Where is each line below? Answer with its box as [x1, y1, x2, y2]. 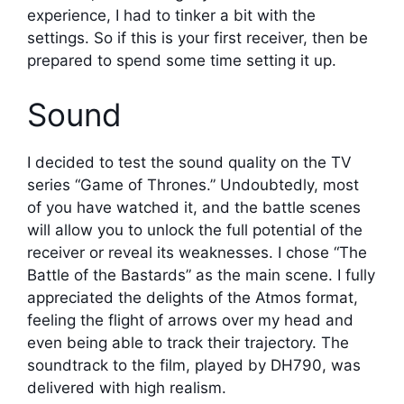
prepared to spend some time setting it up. [27, 51, 336, 70]
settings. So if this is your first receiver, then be [27, 29, 368, 48]
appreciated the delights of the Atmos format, [27, 288, 358, 307]
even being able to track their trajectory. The [27, 333, 349, 352]
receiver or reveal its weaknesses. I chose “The [27, 243, 367, 262]
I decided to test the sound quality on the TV [27, 152, 352, 171]
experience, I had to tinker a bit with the [27, 6, 316, 25]
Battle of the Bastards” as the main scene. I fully [27, 265, 375, 284]
